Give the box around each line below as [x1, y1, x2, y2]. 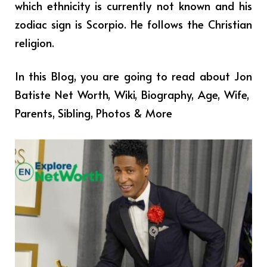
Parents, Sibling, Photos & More [15, 104, 172, 120]
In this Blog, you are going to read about [15, 67, 234, 83]
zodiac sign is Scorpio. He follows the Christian [15, 15, 252, 32]
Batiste [15, 86, 55, 102]
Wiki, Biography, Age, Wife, [114, 86, 252, 102]
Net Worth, [55, 86, 114, 102]
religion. [15, 34, 54, 50]
